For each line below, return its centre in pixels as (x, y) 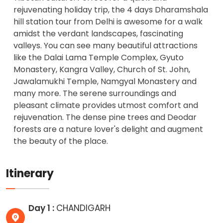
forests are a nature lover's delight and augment (108, 129)
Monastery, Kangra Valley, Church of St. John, (102, 69)
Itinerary (30, 173)
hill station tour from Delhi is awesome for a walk (108, 21)
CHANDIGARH (83, 208)
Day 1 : (42, 208)
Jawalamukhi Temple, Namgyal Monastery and (105, 81)
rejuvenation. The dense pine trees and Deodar (105, 117)
